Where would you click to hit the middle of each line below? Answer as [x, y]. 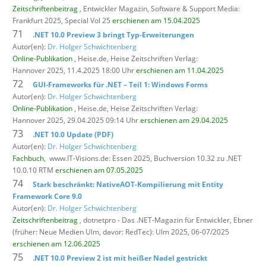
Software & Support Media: [195, 8]
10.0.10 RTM [34, 170]
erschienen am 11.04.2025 [180, 70]
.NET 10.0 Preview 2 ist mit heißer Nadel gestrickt [120, 258]
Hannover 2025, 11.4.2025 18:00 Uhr [74, 70]
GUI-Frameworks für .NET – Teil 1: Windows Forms [120, 84]
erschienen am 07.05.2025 [99, 170]
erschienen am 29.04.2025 [184, 120]
